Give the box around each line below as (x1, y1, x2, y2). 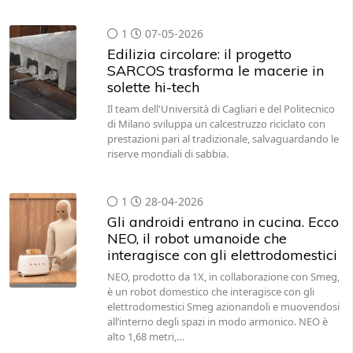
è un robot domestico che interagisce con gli (106, 284, 314, 299)
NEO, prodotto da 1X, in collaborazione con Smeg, (106, 269, 340, 284)
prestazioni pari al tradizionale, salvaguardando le (106, 132, 339, 146)
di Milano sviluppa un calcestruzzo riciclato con (106, 117, 325, 131)
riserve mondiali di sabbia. (106, 147, 229, 161)
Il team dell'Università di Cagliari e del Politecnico (106, 102, 335, 116)
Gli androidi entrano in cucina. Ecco (106, 213, 339, 231)
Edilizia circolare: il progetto (106, 45, 292, 63)
